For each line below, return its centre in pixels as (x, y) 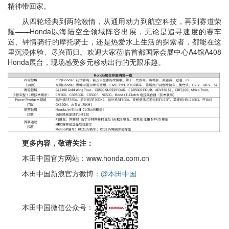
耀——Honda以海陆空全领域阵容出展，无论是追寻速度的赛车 (114, 31)
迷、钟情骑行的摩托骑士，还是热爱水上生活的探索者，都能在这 (114, 42)
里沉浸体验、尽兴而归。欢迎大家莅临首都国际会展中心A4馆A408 (114, 52)
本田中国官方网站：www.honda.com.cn (78, 158)
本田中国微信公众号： (51, 207)
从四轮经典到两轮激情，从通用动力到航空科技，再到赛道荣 (114, 21)
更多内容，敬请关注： (51, 142)
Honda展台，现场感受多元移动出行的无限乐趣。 (86, 62)
